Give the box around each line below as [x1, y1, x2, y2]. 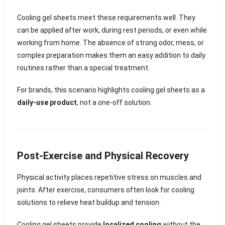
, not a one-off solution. [76, 98, 152, 107]
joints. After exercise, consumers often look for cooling [17, 186, 194, 194]
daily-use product [17, 98, 77, 107]
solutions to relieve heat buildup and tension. [17, 198, 161, 207]
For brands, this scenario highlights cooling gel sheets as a [17, 86, 205, 94]
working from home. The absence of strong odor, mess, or [17, 39, 204, 47]
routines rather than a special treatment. [17, 64, 150, 72]
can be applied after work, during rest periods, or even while [17, 26, 207, 35]
